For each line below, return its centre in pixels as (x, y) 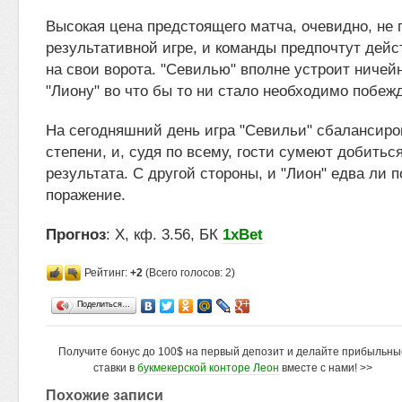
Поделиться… (104, 304)
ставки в (115, 368)
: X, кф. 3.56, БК (164, 235)
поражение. (86, 195)
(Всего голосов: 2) (189, 273)
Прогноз (76, 235)
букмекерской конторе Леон (208, 368)
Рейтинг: (107, 273)
